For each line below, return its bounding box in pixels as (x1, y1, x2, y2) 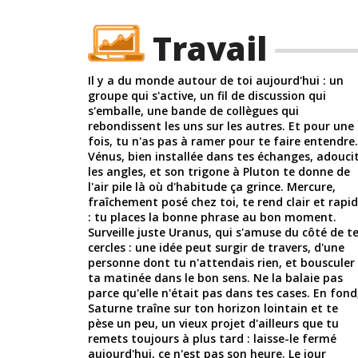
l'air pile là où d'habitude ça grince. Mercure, (88, 178, 336, 194)
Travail (153, 26, 267, 70)
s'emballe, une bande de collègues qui (88, 102, 299, 118)
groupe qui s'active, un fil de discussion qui (88, 87, 326, 103)
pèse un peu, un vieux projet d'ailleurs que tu (88, 315, 339, 331)
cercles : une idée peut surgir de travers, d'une (88, 239, 344, 255)
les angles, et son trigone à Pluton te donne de (88, 163, 350, 179)
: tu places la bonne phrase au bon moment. (88, 209, 336, 225)
